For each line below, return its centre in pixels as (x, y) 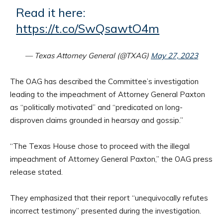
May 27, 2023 (174, 55)
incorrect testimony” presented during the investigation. (106, 211)
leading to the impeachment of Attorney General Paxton (108, 94)
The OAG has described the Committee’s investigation (104, 81)
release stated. (36, 172)
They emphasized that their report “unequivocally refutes (109, 198)
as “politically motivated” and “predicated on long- (96, 107)
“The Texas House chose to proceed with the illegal (100, 146)
